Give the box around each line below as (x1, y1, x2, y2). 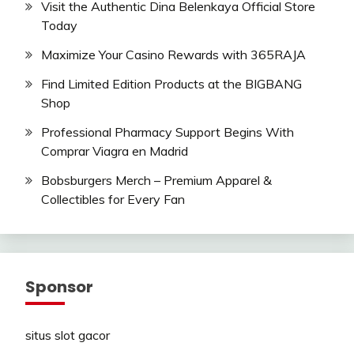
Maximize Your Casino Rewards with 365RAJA (41, 47, 306, 63)
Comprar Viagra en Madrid (41, 142, 188, 159)
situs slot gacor (25, 326, 110, 343)
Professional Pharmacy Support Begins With (41, 123, 294, 140)
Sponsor (25, 275, 93, 298)
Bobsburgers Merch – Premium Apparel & (41, 171, 272, 188)
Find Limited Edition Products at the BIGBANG (41, 75, 302, 92)
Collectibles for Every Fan (41, 190, 185, 207)
